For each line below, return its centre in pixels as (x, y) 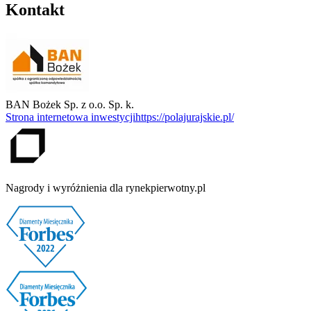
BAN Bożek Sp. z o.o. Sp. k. (70, 104)
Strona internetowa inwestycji (70, 117)
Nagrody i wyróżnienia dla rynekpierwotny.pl (106, 187)
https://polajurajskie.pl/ (185, 117)
